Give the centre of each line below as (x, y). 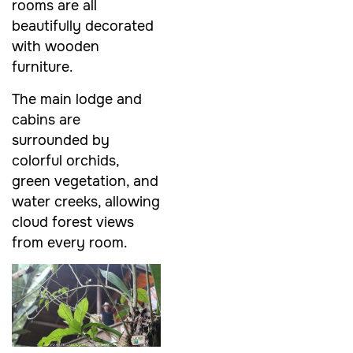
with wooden (56, 47)
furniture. (43, 67)
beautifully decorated (83, 26)
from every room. (70, 242)
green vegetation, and (85, 181)
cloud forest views (73, 222)
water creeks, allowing (86, 201)
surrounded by (61, 140)
